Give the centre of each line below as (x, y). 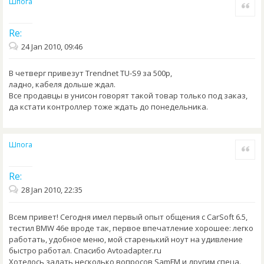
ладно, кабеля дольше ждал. (62, 85)
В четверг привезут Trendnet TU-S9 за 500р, (90, 73)
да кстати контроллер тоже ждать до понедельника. (108, 107)
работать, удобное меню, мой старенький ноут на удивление (126, 240)
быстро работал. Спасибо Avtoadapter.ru (85, 251)
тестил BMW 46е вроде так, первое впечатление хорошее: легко (131, 228)
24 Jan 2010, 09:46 (52, 46)
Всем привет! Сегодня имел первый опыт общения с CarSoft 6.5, (128, 217)
